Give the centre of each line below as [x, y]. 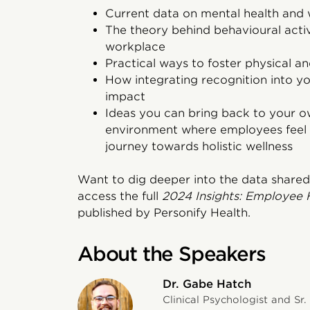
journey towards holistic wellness [199, 147]
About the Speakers [172, 254]
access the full [120, 197]
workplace [135, 47]
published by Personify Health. [164, 213]
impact [125, 97]
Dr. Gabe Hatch [207, 284]
